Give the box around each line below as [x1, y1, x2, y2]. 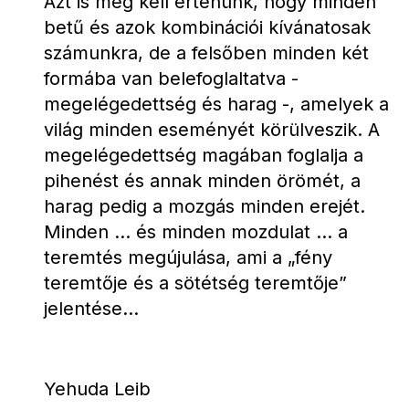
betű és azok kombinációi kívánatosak [44, 16, 371, 38]
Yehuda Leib [44, 378, 151, 400]
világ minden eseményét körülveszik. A [44, 119, 380, 141]
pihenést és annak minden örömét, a [44, 170, 361, 192]
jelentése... [44, 298, 139, 320]
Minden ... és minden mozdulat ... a [44, 221, 348, 243]
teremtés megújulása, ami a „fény [44, 246, 332, 268]
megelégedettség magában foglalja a [44, 144, 363, 166]
